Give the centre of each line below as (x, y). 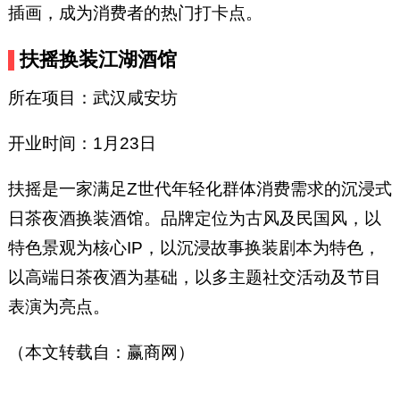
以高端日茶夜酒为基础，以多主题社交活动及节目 (194, 278)
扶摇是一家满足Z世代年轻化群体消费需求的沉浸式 (200, 189)
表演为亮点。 (58, 307)
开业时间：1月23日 (82, 144)
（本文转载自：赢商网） (101, 353)
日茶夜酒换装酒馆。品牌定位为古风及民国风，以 (194, 219)
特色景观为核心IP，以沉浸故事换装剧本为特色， (194, 248)
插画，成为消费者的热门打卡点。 (135, 13)
